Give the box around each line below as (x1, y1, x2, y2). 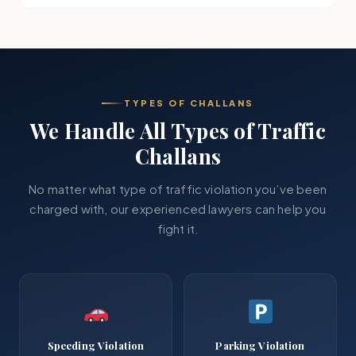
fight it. (157, 221, 199, 236)
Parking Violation (215, 339, 305, 352)
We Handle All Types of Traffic (30, 117, 326, 145)
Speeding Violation (47, 339, 145, 352)
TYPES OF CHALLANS (124, 98, 254, 108)
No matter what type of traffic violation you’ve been (29, 181, 327, 196)
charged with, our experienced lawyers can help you (29, 201, 327, 216)
